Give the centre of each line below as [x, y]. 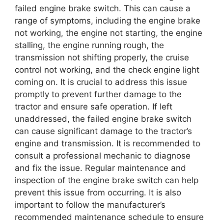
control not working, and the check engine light [107, 70]
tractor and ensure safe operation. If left [94, 107]
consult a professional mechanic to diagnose [103, 156]
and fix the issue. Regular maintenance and [100, 168]
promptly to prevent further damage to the [98, 94]
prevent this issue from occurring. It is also [98, 192]
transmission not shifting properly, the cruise [102, 57]
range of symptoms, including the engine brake [108, 21]
